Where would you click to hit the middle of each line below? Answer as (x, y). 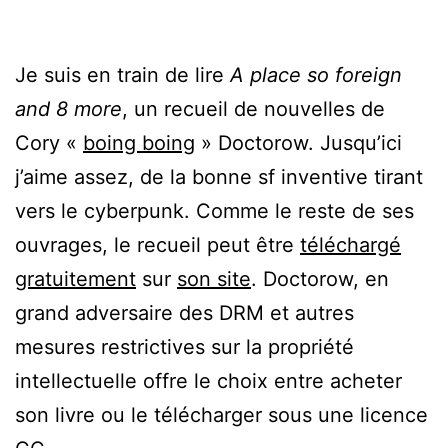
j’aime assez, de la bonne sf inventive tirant (219, 176)
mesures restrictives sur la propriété (184, 346)
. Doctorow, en (320, 278)
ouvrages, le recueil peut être (157, 244)
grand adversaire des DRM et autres (184, 312)
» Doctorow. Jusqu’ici (298, 142)
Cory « (49, 142)
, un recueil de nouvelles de (253, 108)
